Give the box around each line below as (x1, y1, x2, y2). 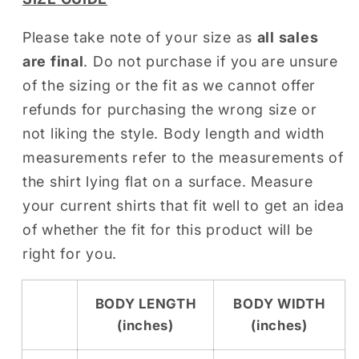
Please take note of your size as (22, 29, 257, 46)
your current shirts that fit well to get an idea (22, 197, 345, 215)
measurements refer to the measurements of (22, 149, 344, 167)
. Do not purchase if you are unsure (83, 53, 338, 71)
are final (22, 53, 84, 71)
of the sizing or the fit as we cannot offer (22, 77, 316, 95)
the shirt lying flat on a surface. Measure (22, 173, 313, 191)
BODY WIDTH (233, 296, 325, 313)
